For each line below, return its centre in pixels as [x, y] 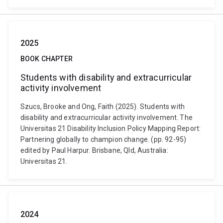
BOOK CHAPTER [47, 59]
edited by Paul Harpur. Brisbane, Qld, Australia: [94, 150]
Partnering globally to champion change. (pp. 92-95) [104, 139]
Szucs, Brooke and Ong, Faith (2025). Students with [103, 107]
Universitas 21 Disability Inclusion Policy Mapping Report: [111, 128]
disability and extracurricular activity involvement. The [107, 117]
